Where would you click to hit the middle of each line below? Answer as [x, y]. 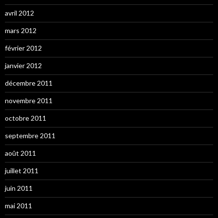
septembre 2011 [30, 135]
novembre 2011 [29, 100]
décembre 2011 [29, 83]
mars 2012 [21, 30]
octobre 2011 [26, 118]
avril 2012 [19, 13]
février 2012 [23, 48]
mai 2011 [18, 205]
